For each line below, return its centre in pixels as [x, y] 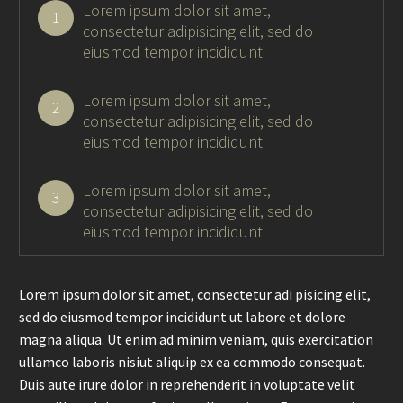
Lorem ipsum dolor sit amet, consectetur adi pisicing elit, [195, 295]
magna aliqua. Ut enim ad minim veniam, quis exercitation [196, 340]
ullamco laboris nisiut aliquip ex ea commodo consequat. [192, 362]
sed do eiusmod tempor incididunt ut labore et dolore [182, 317]
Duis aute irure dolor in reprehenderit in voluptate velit [187, 385]
